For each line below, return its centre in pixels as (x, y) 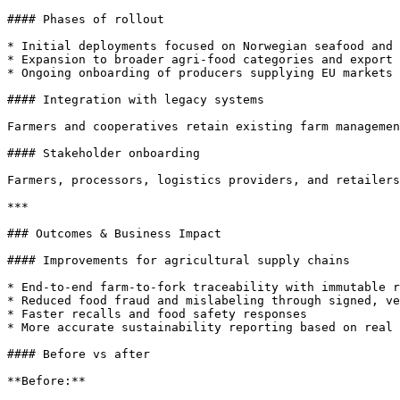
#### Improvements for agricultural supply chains (179, 260)
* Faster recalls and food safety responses (157, 314)
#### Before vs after (79, 354)
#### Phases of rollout (86, 19)
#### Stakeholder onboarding (104, 153)
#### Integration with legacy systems (136, 100)
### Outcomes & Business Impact (114, 233)
